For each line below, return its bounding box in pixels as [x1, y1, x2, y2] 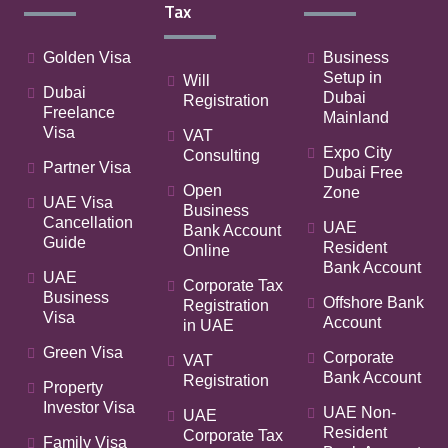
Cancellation [43, 214, 133, 231]
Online [183, 242, 230, 259]
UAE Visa [43, 194, 113, 211]
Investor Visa [43, 399, 135, 416]
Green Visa [43, 344, 123, 361]
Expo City [323, 144, 392, 161]
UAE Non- [323, 404, 396, 421]
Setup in [323, 69, 382, 86]
